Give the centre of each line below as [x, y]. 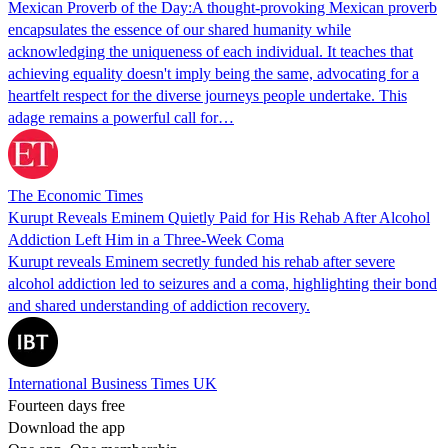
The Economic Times [75, 195]
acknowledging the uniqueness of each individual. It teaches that [210, 51]
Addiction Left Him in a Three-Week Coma [146, 239]
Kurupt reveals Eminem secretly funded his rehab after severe [201, 261]
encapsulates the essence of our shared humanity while [179, 29]
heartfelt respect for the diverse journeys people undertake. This [207, 95]
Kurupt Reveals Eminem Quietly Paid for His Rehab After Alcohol [219, 217]
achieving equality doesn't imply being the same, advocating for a [213, 73]
